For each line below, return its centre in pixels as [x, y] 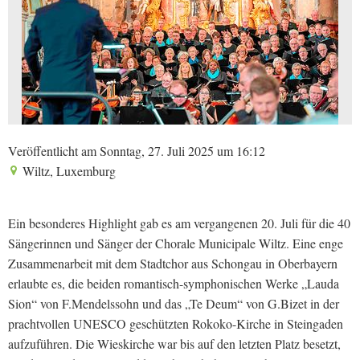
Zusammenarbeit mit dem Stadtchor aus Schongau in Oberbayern [173, 263]
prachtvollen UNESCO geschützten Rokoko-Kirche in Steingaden [176, 323]
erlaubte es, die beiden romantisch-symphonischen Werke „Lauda [174, 283]
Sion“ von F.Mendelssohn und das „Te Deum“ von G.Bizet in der [174, 303]
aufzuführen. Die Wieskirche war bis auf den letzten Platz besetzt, [174, 344]
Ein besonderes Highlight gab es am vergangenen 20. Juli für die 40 [179, 223]
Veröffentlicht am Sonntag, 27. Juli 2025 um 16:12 [137, 151]
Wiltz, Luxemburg [67, 171]
